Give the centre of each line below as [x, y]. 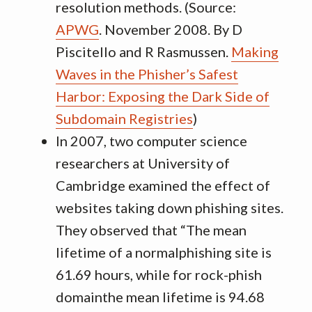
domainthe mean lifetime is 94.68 [160, 297]
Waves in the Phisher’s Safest [147, 74]
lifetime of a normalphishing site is [164, 252]
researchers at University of [143, 163]
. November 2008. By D [171, 29]
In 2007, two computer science [151, 141]
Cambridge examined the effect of [163, 185]
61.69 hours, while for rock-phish [159, 274]
